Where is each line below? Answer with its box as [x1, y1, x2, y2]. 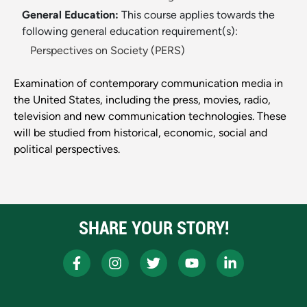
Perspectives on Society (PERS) [30, 44, 185, 58]
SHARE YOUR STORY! [78, 216, 229, 241]
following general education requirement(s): [22, 25, 238, 38]
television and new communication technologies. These [14, 110, 286, 123]
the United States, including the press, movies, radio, [14, 93, 271, 107]
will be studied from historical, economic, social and [14, 126, 267, 140]
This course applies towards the [121, 8, 275, 22]
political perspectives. [14, 143, 120, 156]
